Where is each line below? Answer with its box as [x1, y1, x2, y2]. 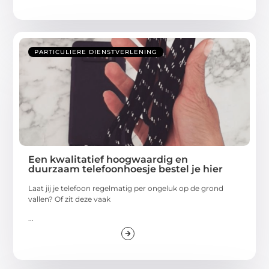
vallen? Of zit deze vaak [28, 194, 111, 204]
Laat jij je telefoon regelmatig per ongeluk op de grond [28, 183, 224, 193]
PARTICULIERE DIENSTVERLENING [34, 47, 158, 56]
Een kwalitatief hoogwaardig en [28, 153, 189, 165]
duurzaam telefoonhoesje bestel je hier [28, 163, 223, 175]
